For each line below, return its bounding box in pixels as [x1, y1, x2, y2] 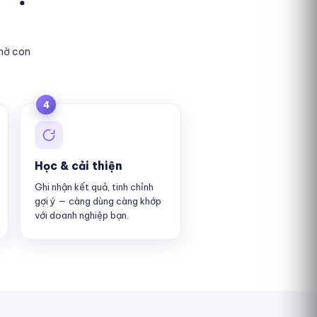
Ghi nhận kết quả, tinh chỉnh [35, 181, 154, 192]
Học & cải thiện [35, 158, 122, 173]
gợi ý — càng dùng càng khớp [35, 195, 161, 207]
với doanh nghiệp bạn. [35, 209, 129, 221]
